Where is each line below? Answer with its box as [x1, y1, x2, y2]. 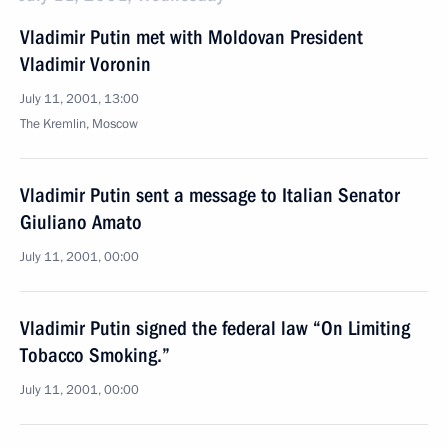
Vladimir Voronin [20, 52, 151, 76]
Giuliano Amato [20, 210, 142, 234]
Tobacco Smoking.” [20, 343, 170, 367]
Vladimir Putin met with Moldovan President [20, 25, 363, 49]
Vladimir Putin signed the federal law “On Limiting [20, 316, 410, 340]
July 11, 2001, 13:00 [20, 90, 139, 108]
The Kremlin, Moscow [20, 115, 138, 133]
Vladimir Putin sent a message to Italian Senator [20, 183, 400, 207]
